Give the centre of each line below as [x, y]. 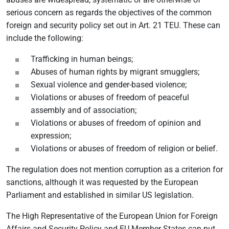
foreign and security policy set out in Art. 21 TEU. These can [113, 25]
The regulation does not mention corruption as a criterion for [114, 169]
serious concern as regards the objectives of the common [109, 13]
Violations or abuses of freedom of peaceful [110, 97]
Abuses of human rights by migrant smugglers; [115, 72]
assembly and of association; [84, 110]
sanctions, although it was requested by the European [102, 182]
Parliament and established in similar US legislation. [100, 195]
